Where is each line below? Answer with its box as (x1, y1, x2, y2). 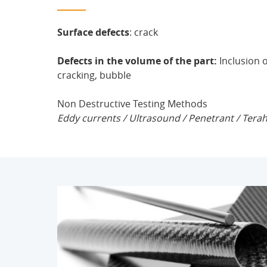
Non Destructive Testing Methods (57, 97, 207, 110)
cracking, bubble (57, 69, 131, 82)
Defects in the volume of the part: (57, 54, 217, 67)
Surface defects (57, 26, 129, 39)
